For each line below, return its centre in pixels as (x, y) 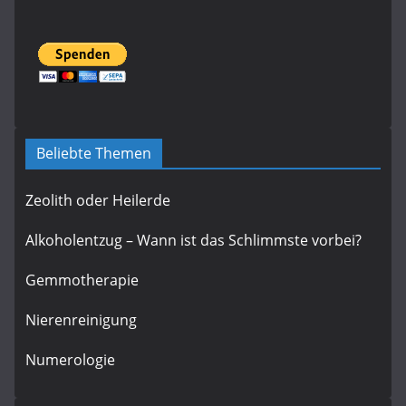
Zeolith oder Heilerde (98, 201)
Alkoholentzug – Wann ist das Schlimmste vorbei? (193, 241)
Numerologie (70, 360)
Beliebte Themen (94, 154)
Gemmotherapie (82, 280)
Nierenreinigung (81, 320)
